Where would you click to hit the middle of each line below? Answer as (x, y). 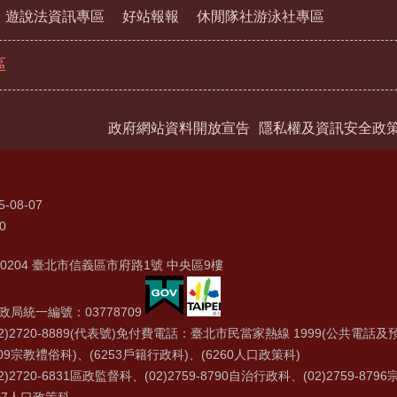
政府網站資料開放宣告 (179, 128)
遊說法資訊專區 (55, 16)
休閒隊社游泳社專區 (261, 16)
